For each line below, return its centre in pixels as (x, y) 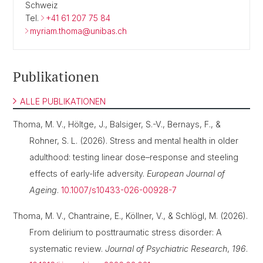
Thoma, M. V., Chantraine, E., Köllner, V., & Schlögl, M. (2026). (130, 216)
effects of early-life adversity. (88, 173)
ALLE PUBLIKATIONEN (63, 101)
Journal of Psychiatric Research (166, 249)
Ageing (43, 190)
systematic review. (68, 249)
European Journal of (186, 173)
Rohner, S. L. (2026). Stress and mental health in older (134, 141)
